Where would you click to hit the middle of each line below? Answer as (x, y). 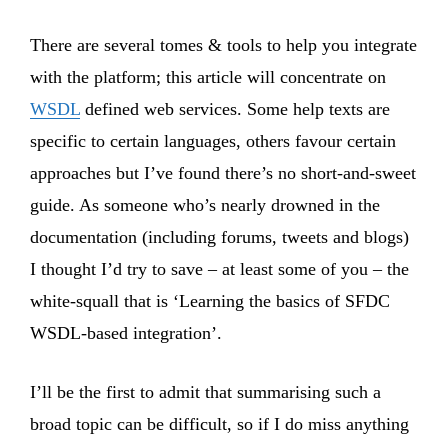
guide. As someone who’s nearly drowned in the (205, 204)
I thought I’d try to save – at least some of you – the (219, 268)
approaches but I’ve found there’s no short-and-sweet (223, 172)
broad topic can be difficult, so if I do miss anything (219, 423)
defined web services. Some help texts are (235, 108)
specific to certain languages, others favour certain (213, 140)
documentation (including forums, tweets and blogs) (219, 236)
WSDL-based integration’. (126, 332)
